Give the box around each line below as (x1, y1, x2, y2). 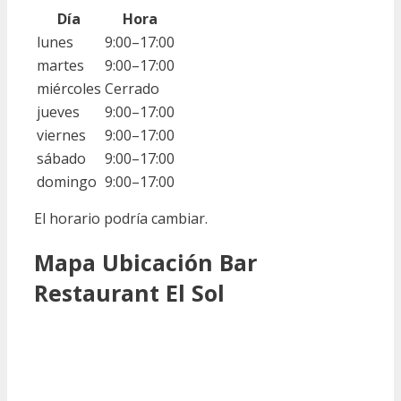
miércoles (37, 79, 101, 98)
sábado (37, 149, 86, 168)
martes (37, 55, 84, 75)
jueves (37, 102, 80, 122)
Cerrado (105, 79, 159, 98)
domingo (37, 172, 97, 192)
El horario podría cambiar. (34, 209, 208, 228)
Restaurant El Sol (34, 277, 225, 308)
